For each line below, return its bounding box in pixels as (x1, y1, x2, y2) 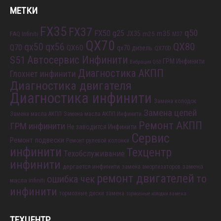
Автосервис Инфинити (27, 54, 128, 66)
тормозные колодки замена (126, 190, 186, 197)
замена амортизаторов (122, 163, 181, 170)
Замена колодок (154, 98, 196, 105)
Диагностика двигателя (10, 78, 132, 93)
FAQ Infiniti (10, 30, 38, 37)
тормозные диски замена (59, 190, 124, 197)
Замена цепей (144, 107, 197, 118)
